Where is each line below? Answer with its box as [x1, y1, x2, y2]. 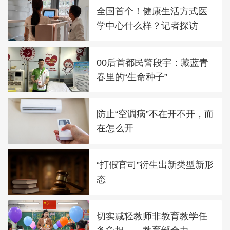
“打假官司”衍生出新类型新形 [97, 159, 214, 170]
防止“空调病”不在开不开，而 [97, 108, 214, 119]
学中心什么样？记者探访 [97, 20, 199, 31]
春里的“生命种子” [97, 71, 168, 82]
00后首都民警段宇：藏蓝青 [97, 56, 209, 68]
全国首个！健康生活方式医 [97, 6, 208, 17]
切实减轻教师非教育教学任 [97, 210, 208, 222]
